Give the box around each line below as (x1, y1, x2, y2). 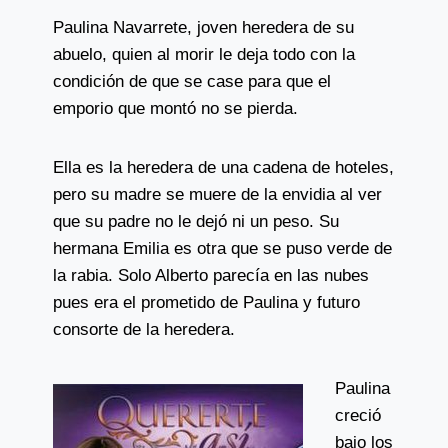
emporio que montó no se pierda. (52, 99, 298, 118)
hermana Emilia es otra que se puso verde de (52, 239, 392, 258)
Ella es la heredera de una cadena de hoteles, (52, 158, 394, 177)
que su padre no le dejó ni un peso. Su (52, 212, 339, 231)
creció (334, 406, 381, 425)
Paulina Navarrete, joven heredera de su (52, 18, 354, 37)
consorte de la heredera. (52, 320, 235, 339)
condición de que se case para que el (52, 72, 331, 91)
